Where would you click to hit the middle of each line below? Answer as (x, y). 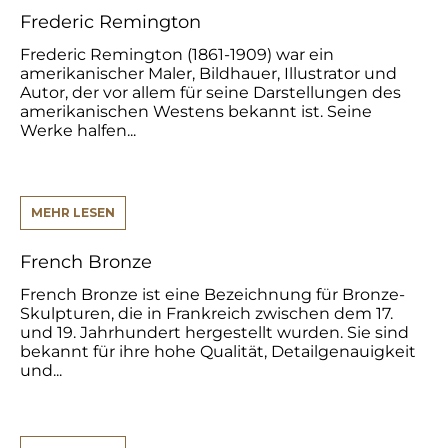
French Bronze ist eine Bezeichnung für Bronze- (213, 295)
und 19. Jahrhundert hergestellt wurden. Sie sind (215, 333)
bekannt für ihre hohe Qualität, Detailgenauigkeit (218, 352)
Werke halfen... (78, 131)
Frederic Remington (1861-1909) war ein (177, 55)
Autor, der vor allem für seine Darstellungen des (211, 93)
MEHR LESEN (73, 213)
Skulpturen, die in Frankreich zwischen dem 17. (207, 314)
